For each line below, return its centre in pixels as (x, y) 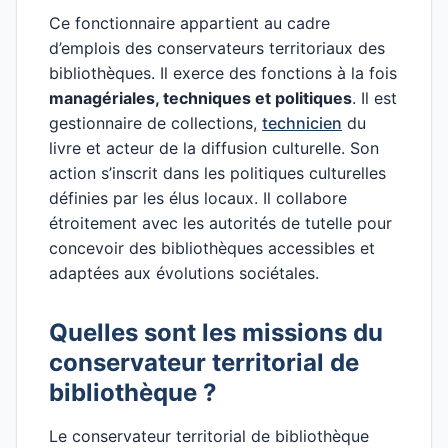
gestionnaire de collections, (155, 123)
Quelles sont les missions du (216, 332)
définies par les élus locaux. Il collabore (198, 198)
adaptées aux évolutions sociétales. (184, 273)
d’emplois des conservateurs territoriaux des (217, 48)
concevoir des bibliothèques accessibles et (212, 248)
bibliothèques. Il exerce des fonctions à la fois (223, 73)
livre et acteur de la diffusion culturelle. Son (214, 148)
